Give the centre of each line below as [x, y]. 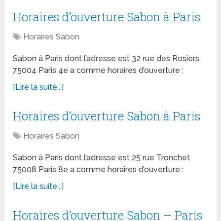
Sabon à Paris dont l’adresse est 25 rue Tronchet [102, 158]
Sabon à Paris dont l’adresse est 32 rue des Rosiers [106, 59]
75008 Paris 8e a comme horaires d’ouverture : [98, 170]
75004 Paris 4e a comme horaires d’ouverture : [98, 71]
